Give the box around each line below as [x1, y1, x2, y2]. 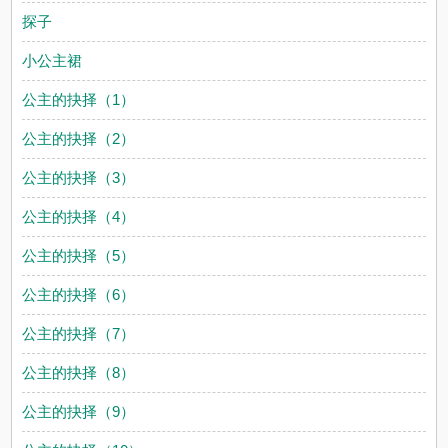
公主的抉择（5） [22, 247, 136, 264]
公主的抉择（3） [22, 169, 136, 186]
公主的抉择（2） [22, 130, 136, 147]
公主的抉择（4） [22, 208, 136, 225]
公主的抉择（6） [22, 286, 136, 303]
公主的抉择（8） [22, 364, 136, 381]
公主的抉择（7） [22, 325, 136, 342]
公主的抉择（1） [22, 91, 136, 108]
